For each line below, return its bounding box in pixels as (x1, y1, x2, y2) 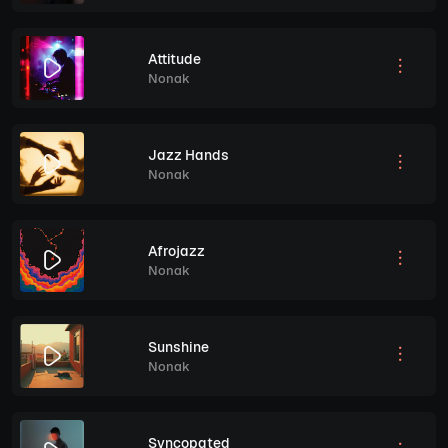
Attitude (148, 49, 201, 68)
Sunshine (148, 337, 209, 356)
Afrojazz (148, 241, 205, 260)
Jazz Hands (148, 145, 229, 164)
